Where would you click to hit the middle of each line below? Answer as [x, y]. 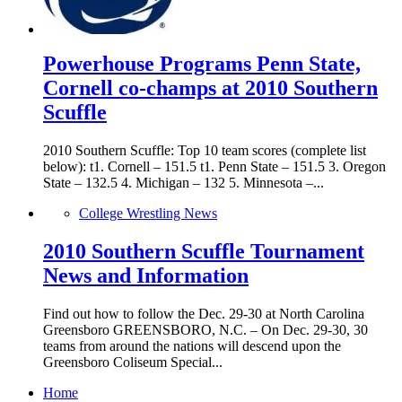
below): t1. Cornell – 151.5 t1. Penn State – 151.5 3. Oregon [214, 166]
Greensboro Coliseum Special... [133, 362]
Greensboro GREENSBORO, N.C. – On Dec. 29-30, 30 [205, 329]
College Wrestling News [148, 213]
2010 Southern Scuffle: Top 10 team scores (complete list [205, 150]
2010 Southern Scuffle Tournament [204, 251]
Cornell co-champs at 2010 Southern [210, 87]
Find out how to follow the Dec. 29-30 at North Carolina [204, 313]
